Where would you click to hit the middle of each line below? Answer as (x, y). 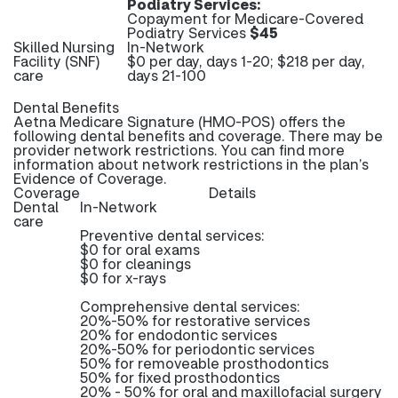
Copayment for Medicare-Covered (245, 18)
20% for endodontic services (179, 334)
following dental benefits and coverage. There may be (198, 135)
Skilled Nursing (64, 47)
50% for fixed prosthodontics (180, 377)
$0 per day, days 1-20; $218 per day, (246, 61)
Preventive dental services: (172, 235)
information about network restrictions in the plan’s (191, 164)
